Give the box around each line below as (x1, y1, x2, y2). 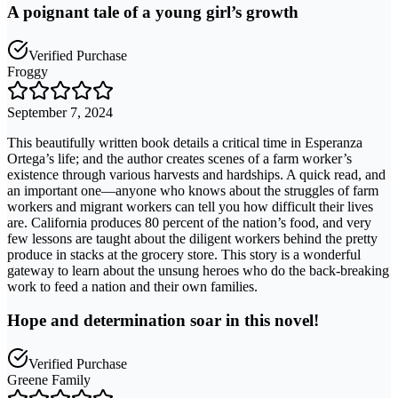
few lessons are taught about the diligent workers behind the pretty (7, 230, 378, 246)
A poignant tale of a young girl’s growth (7, 2, 298, 21)
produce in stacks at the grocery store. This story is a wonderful (7, 246, 361, 262)
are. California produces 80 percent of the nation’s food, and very (7, 214, 371, 230)
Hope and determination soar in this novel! (7, 311, 319, 330)
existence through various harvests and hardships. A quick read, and (7, 166, 386, 182)
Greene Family (7, 372, 91, 388)
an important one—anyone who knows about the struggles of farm (7, 182, 378, 198)
